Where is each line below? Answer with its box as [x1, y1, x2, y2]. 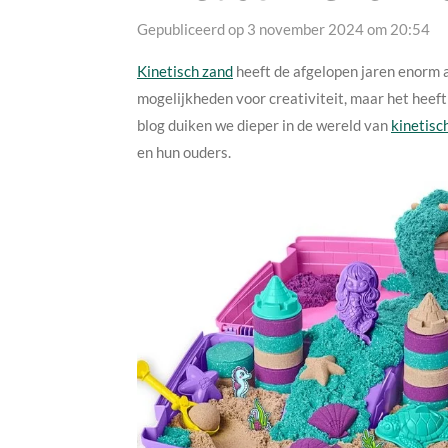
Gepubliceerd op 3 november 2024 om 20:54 [137, 19, 430, 38]
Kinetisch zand [137, 61, 233, 80]
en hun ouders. [137, 142, 231, 161]
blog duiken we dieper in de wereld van [137, 115, 391, 134]
